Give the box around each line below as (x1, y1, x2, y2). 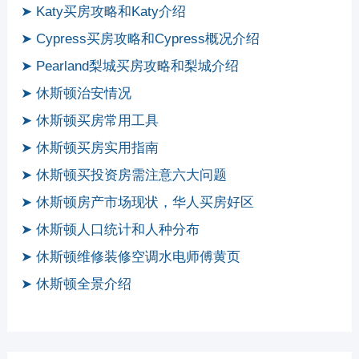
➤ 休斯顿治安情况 (21, 86, 132, 102)
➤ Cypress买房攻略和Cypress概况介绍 (21, 31, 260, 47)
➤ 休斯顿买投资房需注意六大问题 (21, 167, 228, 184)
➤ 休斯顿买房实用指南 (21, 140, 159, 156)
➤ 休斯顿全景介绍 (21, 276, 132, 292)
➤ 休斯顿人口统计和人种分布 (21, 222, 200, 238)
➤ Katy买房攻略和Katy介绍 (21, 4, 187, 20)
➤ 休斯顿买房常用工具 (21, 113, 159, 129)
